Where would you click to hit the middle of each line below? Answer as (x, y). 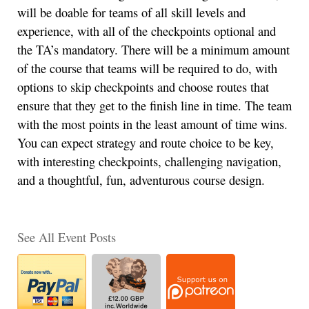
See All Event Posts (67, 237)
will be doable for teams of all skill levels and (131, 13)
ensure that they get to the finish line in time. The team (154, 106)
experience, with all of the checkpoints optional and (147, 31)
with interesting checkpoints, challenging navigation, (149, 162)
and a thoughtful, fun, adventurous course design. (141, 180)
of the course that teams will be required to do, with (147, 69)
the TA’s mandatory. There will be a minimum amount (153, 50)
